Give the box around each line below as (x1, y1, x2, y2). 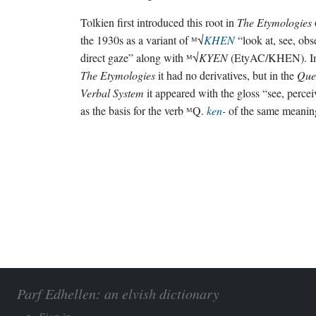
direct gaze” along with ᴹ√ (80, 50, 199, 65)
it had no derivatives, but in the (155, 68, 297, 83)
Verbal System (80, 85, 144, 100)
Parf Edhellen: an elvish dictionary (17, 284, 219, 303)
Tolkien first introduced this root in (80, 15, 237, 30)
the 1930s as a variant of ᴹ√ (80, 32, 204, 47)
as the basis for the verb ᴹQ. (80, 103, 207, 118)
